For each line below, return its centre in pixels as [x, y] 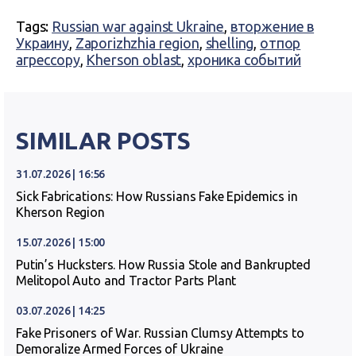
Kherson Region [60, 212]
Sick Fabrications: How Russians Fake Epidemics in [157, 196]
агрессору [48, 60]
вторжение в [272, 26]
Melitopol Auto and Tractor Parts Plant [126, 281]
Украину [43, 43]
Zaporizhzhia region [137, 43]
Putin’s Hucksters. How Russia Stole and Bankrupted [163, 265]
